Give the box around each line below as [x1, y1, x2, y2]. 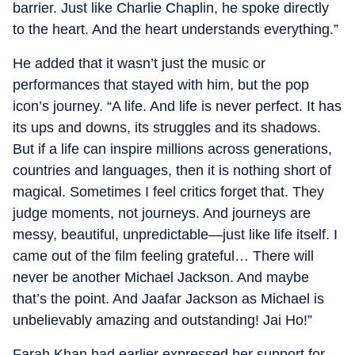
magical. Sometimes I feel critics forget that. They [13, 184, 324, 200]
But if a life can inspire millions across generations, [13, 141, 332, 157]
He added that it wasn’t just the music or [13, 55, 265, 71]
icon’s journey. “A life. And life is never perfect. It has [13, 98, 342, 114]
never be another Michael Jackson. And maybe [13, 269, 309, 285]
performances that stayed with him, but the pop [13, 77, 309, 93]
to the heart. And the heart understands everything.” [13, 21, 338, 37]
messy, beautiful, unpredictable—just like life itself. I [13, 227, 338, 242]
